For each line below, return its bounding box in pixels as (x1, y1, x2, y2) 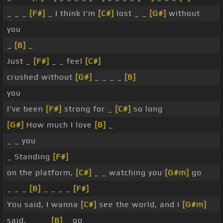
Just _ (7, 56, 33, 66)
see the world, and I (97, 200, 182, 210)
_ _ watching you (92, 168, 165, 178)
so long (131, 104, 163, 114)
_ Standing (7, 152, 53, 162)
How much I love (24, 120, 95, 130)
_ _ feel (49, 56, 85, 66)
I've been (7, 104, 46, 114)
